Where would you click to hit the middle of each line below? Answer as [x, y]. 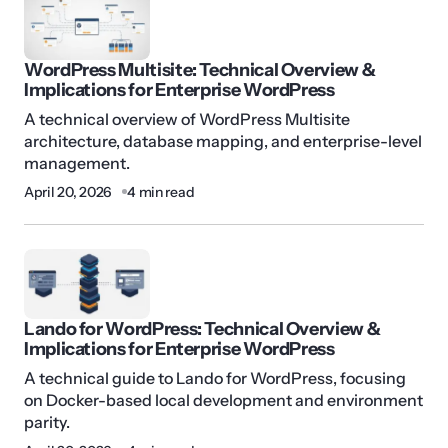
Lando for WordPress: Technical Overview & [202, 328]
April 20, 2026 [68, 191]
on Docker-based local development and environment [223, 399]
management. [77, 162]
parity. [47, 421]
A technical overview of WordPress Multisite [187, 118]
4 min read [161, 191]
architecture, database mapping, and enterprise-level [223, 140]
